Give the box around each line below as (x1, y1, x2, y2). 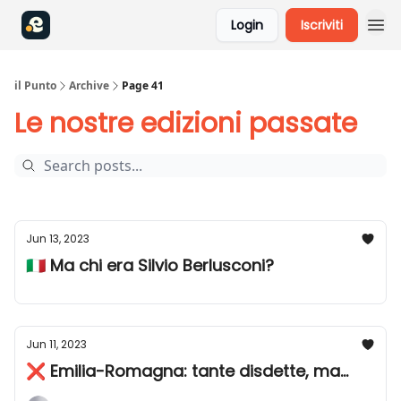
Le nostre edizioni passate (14, 105, 357, 142)
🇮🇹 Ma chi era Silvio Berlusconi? (26, 254, 274, 277)
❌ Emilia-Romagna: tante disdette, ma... (26, 360, 348, 382)
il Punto (14, 78, 56, 93)
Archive (69, 78, 109, 93)
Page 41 (122, 78, 164, 93)
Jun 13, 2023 (26, 231, 90, 246)
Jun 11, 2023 (26, 337, 87, 352)
